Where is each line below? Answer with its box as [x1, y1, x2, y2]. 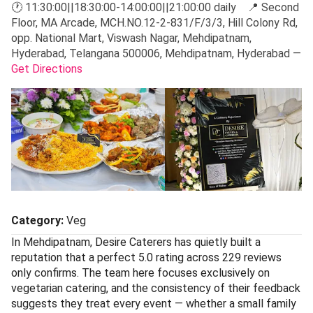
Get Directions [11, 61, 82, 75]
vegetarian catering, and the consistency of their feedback [11, 281, 300, 295]
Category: [11, 213, 64, 227]
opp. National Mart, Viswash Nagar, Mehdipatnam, [11, 31, 252, 45]
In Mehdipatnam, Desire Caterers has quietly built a [11, 235, 261, 249]
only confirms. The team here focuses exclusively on [11, 265, 270, 279]
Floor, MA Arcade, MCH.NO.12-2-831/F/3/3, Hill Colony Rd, [11, 15, 298, 29]
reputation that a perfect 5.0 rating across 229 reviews [11, 250, 282, 264]
